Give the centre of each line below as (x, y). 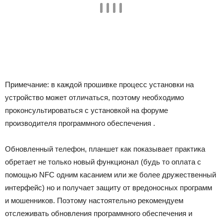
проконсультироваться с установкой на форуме (86, 110)
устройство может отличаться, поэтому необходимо (94, 97)
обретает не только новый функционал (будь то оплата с (103, 162)
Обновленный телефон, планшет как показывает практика (105, 149)
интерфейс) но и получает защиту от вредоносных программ (109, 188)
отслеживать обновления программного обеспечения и (99, 213)
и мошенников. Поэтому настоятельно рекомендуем (94, 200)
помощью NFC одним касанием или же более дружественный (111, 175)
